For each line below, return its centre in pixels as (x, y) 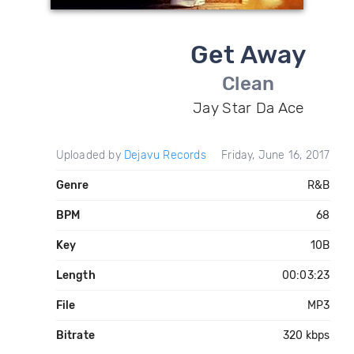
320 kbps (306, 335)
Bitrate (75, 335)
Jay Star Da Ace (249, 108)
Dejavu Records (165, 155)
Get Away (249, 55)
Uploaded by (90, 155)
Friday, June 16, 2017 (276, 155)
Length (75, 275)
